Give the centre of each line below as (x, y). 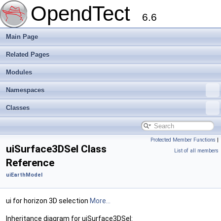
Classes (18, 108)
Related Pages (28, 55)
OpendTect (86, 14)
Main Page (22, 37)
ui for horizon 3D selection (48, 201)
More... (100, 201)
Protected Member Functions (183, 140)
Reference (30, 163)
